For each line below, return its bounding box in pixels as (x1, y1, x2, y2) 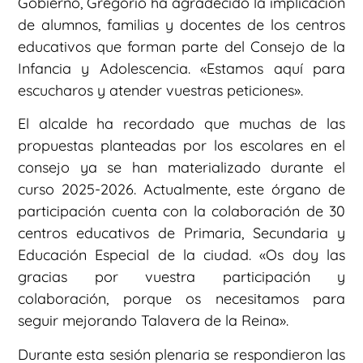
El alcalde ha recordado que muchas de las (18, 114, 345, 134)
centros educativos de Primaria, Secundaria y (18, 224, 345, 243)
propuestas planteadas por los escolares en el (18, 136, 345, 156)
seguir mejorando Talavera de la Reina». (18, 311, 288, 331)
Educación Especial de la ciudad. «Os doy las (18, 246, 345, 265)
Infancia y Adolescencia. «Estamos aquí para (18, 58, 345, 78)
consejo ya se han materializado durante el (18, 158, 345, 177)
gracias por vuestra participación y (18, 267, 345, 287)
